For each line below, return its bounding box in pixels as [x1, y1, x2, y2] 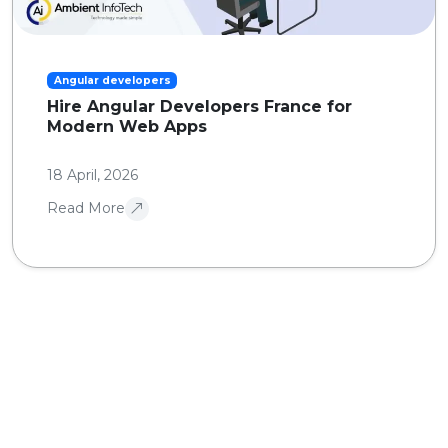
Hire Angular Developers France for [47, 97, 352, 117]
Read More [47, 199, 125, 218]
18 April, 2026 [47, 166, 138, 185]
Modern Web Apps [47, 117, 207, 137]
